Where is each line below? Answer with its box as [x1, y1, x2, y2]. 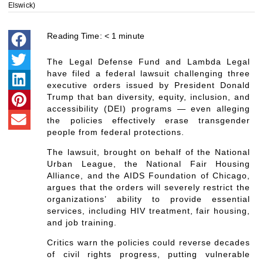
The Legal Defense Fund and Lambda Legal [47, 56, 250, 66]
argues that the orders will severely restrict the [47, 182, 250, 192]
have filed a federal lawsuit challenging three [47, 68, 250, 78]
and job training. [47, 217, 117, 227]
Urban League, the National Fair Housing [47, 159, 250, 168]
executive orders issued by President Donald [47, 80, 250, 90]
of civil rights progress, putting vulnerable [47, 249, 250, 259]
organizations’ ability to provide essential [47, 194, 250, 204]
